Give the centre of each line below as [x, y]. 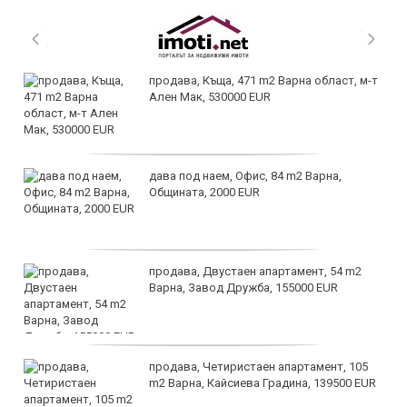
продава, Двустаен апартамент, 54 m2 [255, 272]
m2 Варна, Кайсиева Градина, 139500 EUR [263, 383]
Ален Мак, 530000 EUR [210, 97]
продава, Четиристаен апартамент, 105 [258, 367]
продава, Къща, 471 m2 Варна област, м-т [263, 81]
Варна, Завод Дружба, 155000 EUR [243, 288]
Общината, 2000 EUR [204, 193]
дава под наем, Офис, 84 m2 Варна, [245, 176]
